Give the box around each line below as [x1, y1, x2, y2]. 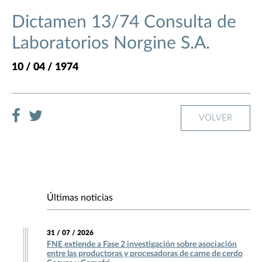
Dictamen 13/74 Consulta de [12, 13, 236, 32]
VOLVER [199, 113, 232, 123]
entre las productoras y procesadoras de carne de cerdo [47, 250, 243, 258]
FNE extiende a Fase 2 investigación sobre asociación [47, 240, 237, 249]
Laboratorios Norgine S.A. [12, 35, 210, 53]
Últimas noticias [47, 193, 113, 203]
